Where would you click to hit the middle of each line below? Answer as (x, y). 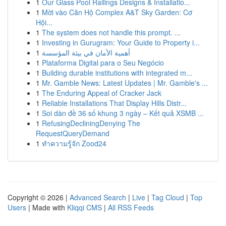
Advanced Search (98, 197)
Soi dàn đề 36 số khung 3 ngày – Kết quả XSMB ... (123, 113)
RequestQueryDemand (73, 133)
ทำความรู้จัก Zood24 (74, 143)
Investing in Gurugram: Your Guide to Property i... (121, 42)
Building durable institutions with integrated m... (117, 73)
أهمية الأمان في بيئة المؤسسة (86, 52)
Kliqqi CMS (84, 207)
